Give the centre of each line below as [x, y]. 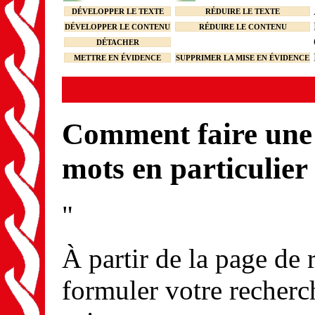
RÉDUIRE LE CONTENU [243, 27]
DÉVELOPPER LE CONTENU [117, 27]
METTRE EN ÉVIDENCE [117, 58]
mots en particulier [185, 169]
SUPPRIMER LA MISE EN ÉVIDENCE [243, 58]
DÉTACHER [117, 43]
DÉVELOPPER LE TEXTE [117, 12]
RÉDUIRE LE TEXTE [243, 12]
